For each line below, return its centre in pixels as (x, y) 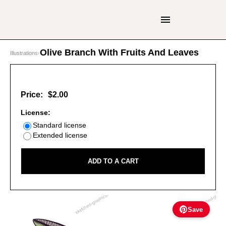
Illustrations (24, 53)
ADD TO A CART (113, 161)
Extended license (60, 135)
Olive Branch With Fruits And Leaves (119, 52)
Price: (32, 95)
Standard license (60, 125)
